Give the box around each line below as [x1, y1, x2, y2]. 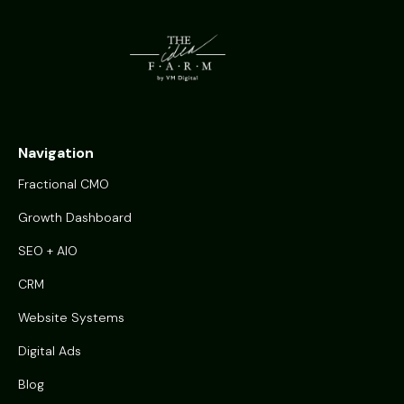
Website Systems [18, 308, 124, 326]
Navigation [18, 142, 94, 162]
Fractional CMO [18, 175, 109, 192]
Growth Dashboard [18, 208, 132, 225]
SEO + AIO [18, 242, 78, 259]
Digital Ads [18, 342, 81, 359]
